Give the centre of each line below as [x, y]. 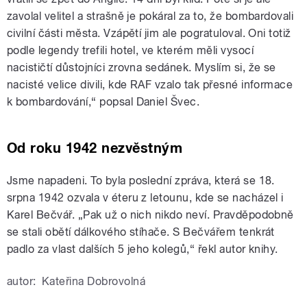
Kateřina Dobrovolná [94, 282]
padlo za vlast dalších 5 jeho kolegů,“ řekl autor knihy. [143, 249]
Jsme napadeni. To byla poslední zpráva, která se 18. [141, 181]
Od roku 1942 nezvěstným [95, 148]
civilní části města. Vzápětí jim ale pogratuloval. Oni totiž [149, 34]
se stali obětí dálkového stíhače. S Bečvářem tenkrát [141, 232]
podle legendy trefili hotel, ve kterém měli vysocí [131, 51]
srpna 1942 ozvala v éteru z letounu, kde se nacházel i [145, 198]
